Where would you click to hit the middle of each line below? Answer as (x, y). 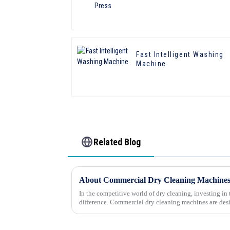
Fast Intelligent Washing (180, 55)
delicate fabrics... (102, 210)
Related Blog (117, 142)
